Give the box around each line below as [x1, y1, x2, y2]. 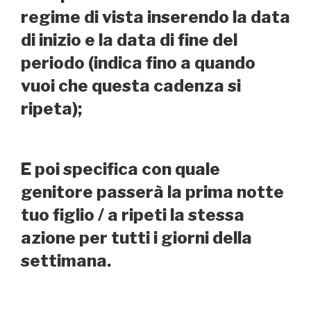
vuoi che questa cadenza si [21, 76, 241, 96]
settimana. [21, 251, 111, 271]
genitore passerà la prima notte [21, 182, 284, 203]
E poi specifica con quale [21, 159, 220, 180]
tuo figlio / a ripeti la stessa [21, 205, 244, 226]
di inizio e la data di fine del [21, 30, 237, 51]
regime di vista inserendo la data [21, 7, 290, 28]
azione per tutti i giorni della [21, 228, 252, 249]
